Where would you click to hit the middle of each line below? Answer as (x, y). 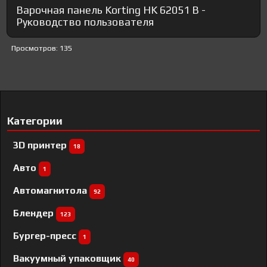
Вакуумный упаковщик (69, 259)
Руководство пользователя (85, 22)
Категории (35, 121)
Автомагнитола (52, 191)
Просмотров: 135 (42, 48)
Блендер (35, 213)
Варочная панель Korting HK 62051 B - (111, 10)
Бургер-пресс (46, 236)
